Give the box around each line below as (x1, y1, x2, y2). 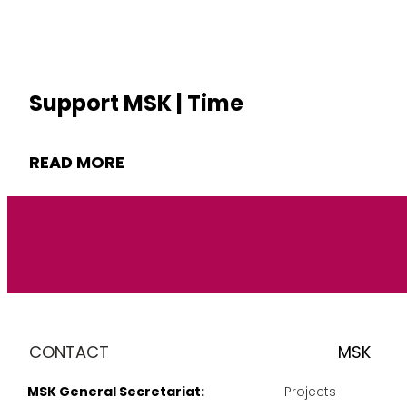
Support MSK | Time (29, 87, 243, 118)
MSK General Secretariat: (26, 382, 204, 401)
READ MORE (29, 150, 124, 174)
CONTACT (29, 341, 110, 364)
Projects (284, 382, 336, 401)
